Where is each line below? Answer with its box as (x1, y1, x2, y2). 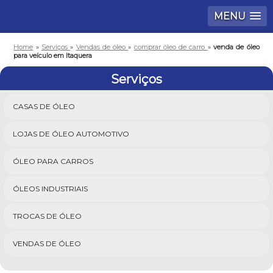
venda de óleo (213, 43, 260, 51)
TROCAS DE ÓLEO (13, 211, 82, 221)
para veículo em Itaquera (13, 51, 93, 60)
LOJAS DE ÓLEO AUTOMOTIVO (13, 129, 129, 138)
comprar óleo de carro (133, 43, 208, 51)
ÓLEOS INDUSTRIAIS (13, 184, 88, 193)
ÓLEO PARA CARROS (13, 157, 93, 166)
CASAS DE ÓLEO (13, 102, 75, 111)
